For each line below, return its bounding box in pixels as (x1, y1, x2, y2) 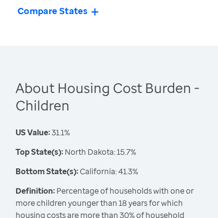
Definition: (16, 185, 55, 197)
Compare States (18, 5, 88, 17)
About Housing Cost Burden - (16, 78, 200, 97)
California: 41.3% (78, 166, 138, 177)
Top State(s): (16, 146, 63, 158)
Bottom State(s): (16, 166, 78, 177)
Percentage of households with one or (55, 185, 194, 197)
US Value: (16, 127, 50, 138)
